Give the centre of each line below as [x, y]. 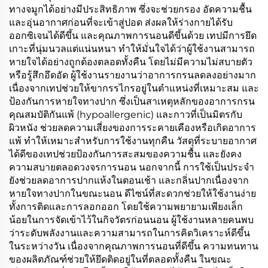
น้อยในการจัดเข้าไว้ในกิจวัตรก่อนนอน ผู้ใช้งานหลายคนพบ [131, 220]
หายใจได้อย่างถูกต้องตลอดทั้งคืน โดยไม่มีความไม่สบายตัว [131, 62]
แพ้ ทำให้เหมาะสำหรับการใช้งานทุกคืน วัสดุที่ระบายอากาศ [133, 141]
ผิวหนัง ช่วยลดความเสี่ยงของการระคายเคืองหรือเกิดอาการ [133, 128]
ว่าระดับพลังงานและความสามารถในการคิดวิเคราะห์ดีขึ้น [130, 233]
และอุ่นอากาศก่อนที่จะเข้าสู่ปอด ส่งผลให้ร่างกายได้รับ [121, 22]
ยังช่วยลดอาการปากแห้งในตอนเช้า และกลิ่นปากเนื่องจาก [129, 180]
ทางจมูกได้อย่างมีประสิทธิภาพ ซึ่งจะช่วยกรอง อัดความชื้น [130, 9]
